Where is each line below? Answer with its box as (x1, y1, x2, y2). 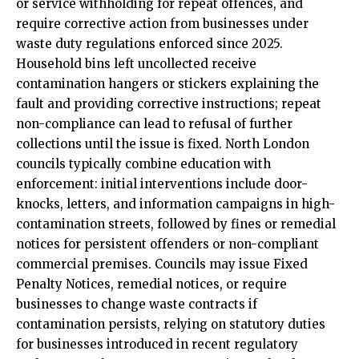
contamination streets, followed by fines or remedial (16, 216, 336, 232)
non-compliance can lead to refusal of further (16, 116, 292, 132)
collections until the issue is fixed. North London (16, 136, 309, 152)
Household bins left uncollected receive (16, 56, 256, 72)
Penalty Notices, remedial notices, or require (16, 276, 287, 292)
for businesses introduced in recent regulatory (16, 337, 298, 353)
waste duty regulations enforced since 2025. (16, 36, 283, 52)
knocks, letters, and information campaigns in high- (16, 196, 335, 212)
